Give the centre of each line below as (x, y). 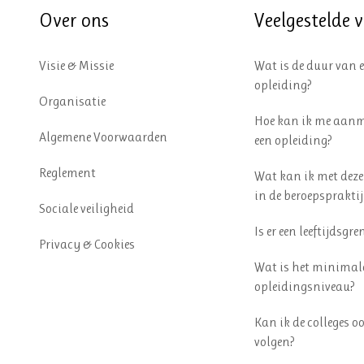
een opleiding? (294, 140)
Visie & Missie (76, 65)
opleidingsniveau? (305, 286)
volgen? (275, 342)
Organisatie (72, 101)
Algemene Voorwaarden (103, 137)
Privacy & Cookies (87, 244)
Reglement (67, 173)
